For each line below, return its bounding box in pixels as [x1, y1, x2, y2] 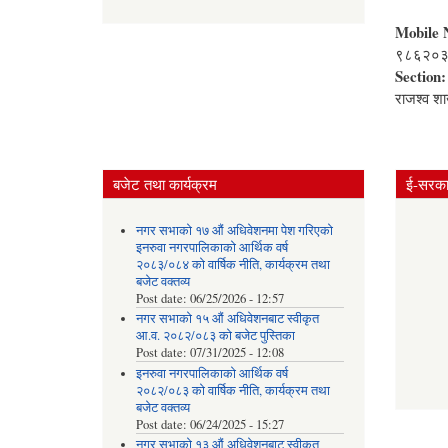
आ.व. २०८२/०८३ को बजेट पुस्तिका [135, 327, 295, 345]
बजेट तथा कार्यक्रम [113, 173, 217, 194]
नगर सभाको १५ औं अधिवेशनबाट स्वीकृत [135, 310, 319, 328]
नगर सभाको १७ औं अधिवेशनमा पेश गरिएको [135, 221, 333, 239]
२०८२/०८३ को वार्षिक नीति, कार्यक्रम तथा [135, 381, 330, 399]
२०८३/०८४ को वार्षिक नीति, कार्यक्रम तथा [135, 255, 330, 273]
